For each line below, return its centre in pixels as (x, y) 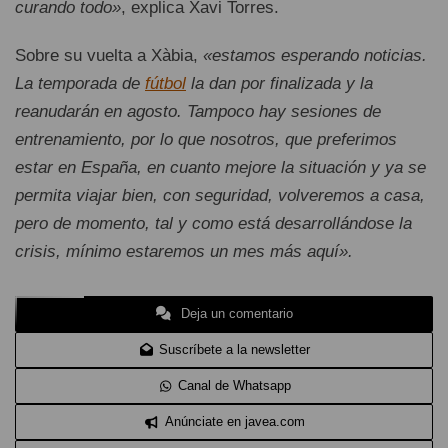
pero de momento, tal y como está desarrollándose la (213, 224)
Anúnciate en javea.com (234, 422)
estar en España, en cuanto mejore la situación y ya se (220, 168)
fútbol (165, 84)
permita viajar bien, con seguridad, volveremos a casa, (220, 196)
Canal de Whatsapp (235, 386)
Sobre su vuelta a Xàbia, (109, 56)
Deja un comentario (234, 314)
